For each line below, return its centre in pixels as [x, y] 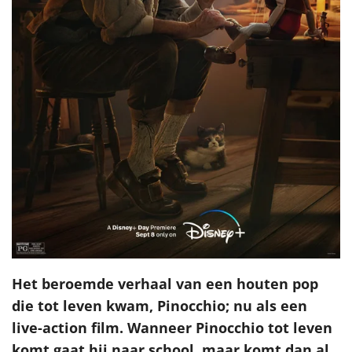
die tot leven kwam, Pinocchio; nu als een [159, 305]
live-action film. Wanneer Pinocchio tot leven [172, 327]
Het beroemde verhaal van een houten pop [165, 283]
